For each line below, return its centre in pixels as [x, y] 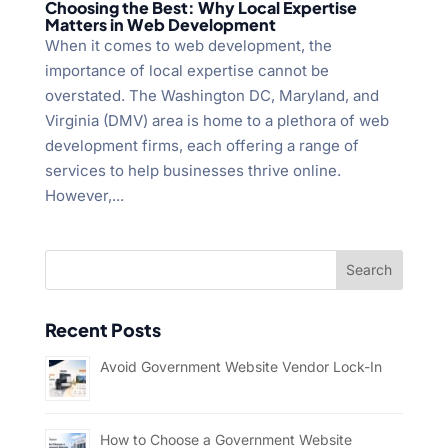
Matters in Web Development [160, 24]
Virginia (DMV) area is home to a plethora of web [216, 120]
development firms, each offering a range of [201, 145]
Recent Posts [102, 329]
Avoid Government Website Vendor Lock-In [240, 366]
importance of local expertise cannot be [186, 70]
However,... [84, 195]
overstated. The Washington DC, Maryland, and [211, 95]
